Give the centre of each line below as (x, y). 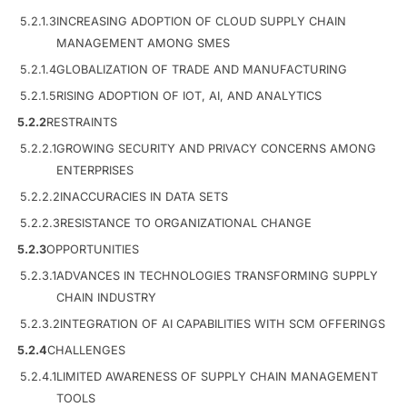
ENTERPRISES (95, 170)
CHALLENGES (86, 350)
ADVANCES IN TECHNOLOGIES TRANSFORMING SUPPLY (217, 275)
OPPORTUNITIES (93, 249)
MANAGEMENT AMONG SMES (143, 43)
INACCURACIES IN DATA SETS (144, 196)
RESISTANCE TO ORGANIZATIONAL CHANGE (186, 223)
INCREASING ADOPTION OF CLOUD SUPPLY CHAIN (201, 21)
